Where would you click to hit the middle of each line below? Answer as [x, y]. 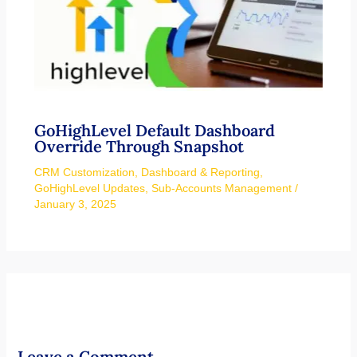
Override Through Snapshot [139, 146]
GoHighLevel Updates [89, 188]
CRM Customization [84, 172]
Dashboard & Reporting [200, 172]
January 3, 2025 [75, 204]
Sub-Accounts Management [221, 188]
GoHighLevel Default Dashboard [154, 130]
